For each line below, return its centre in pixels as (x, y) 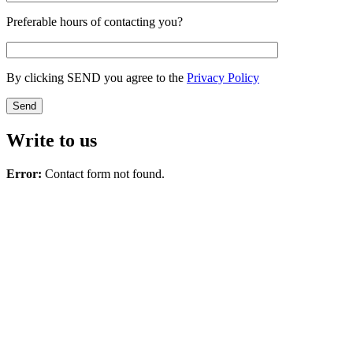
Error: (24, 174)
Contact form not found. (103, 174)
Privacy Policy (223, 78)
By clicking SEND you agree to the (97, 78)
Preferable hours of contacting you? (95, 22)
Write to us (52, 141)
